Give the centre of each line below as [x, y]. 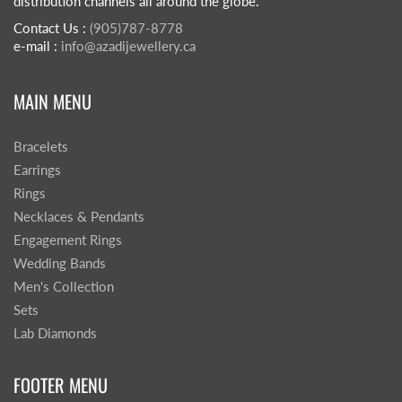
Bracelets [41, 147]
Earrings [37, 170]
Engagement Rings [68, 240]
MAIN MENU [52, 101]
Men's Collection [64, 287]
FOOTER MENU [61, 385]
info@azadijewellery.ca [128, 46]
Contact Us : [52, 28]
